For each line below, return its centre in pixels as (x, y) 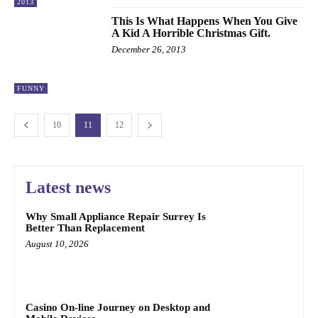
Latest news (68, 187)
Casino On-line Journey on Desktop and (118, 307)
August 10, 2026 (57, 243)
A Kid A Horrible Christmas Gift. (191, 33)
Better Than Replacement (85, 227)
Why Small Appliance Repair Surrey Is (116, 216)
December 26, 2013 (149, 49)
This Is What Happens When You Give (205, 21)
